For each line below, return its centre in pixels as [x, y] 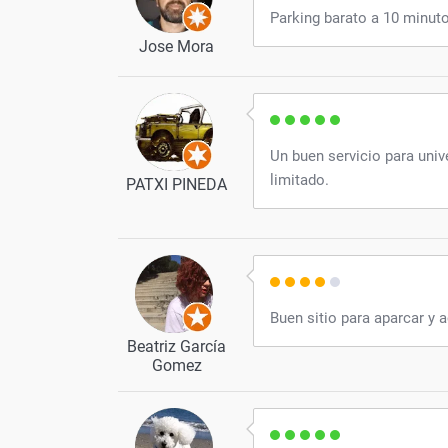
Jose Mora [176, 47]
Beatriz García [176, 347]
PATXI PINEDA [176, 185]
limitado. [299, 180]
